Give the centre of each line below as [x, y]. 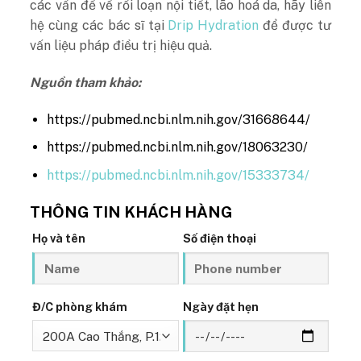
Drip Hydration [214, 26]
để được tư [295, 26]
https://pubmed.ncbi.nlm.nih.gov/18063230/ [178, 147]
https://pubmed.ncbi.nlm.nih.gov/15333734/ [178, 175]
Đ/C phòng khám [79, 306]
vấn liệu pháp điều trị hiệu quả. [123, 46]
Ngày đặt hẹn [220, 306]
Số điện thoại [219, 239]
